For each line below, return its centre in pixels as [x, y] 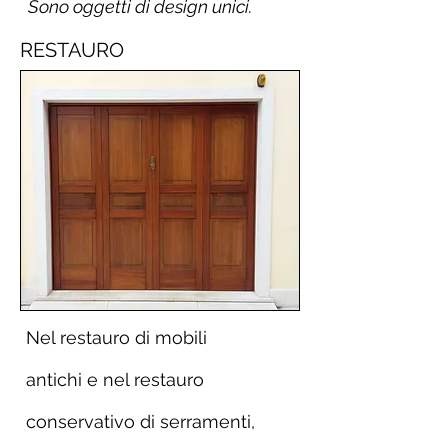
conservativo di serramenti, [140, 421]
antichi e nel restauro [115, 379]
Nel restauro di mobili [116, 337]
